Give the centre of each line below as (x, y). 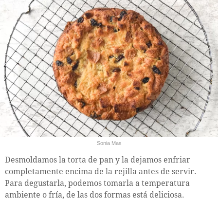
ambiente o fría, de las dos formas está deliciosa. (95, 195)
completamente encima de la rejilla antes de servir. (101, 172)
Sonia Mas (109, 143)
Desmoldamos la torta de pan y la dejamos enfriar (98, 160)
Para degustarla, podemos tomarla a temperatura (97, 183)
